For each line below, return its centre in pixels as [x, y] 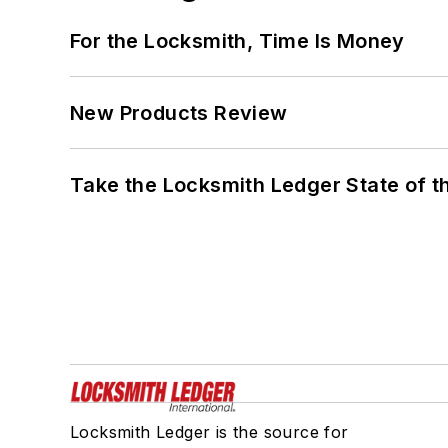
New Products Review [179, 113]
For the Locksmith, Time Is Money [237, 41]
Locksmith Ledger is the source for [209, 432]
